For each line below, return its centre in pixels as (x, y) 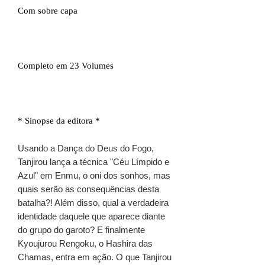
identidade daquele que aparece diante (91, 216)
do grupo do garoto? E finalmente (81, 230)
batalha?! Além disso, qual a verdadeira (93, 202)
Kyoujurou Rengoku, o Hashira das (85, 243)
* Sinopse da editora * (59, 120)
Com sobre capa (48, 10)
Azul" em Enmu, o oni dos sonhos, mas (94, 175)
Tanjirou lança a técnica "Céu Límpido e (93, 161)
